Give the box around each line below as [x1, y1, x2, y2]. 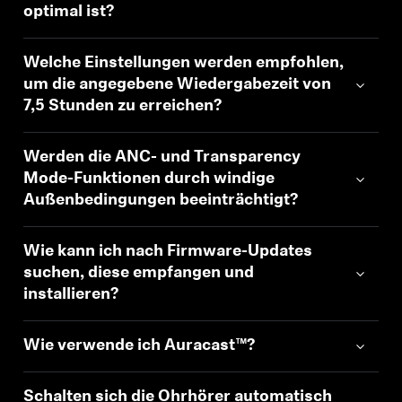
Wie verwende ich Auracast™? [23, 337, 256, 354]
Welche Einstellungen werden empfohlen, [23, 55, 345, 72]
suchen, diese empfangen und [23, 265, 255, 282]
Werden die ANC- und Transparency [23, 149, 301, 166]
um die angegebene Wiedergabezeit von [23, 76, 332, 93]
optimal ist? [23, 4, 115, 21]
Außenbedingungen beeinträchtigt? [23, 192, 299, 209]
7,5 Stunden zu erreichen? [23, 98, 223, 115]
